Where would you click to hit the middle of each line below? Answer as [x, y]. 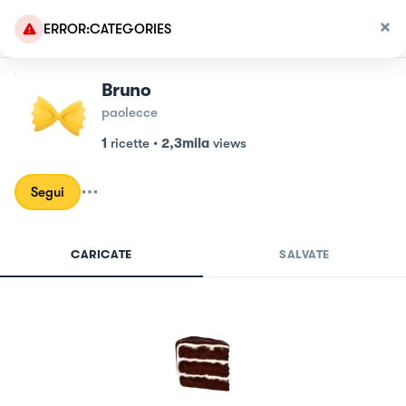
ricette [130, 143]
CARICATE [101, 254]
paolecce [130, 112]
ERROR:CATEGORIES [107, 29]
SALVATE [304, 254]
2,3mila [185, 143]
